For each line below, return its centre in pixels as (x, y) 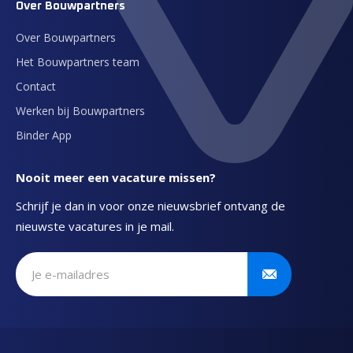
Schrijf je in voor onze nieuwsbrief (133, 274)
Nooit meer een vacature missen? (116, 177)
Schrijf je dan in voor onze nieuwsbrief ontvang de (150, 206)
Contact (36, 86)
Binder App (44, 135)
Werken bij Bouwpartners (80, 111)
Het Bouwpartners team (78, 62)
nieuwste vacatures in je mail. (95, 226)
